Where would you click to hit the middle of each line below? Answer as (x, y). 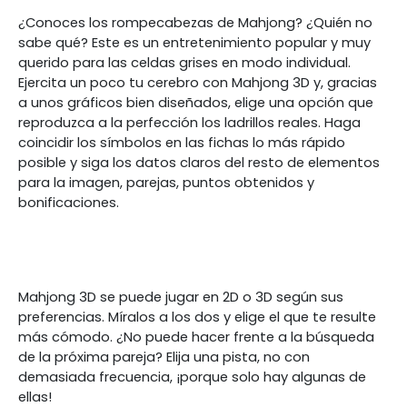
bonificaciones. (69, 203)
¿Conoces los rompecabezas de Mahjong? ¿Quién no (195, 23)
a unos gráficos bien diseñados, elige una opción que (196, 103)
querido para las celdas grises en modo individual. (184, 63)
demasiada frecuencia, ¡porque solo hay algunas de (192, 377)
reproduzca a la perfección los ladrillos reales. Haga (189, 123)
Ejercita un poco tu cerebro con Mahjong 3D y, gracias (198, 83)
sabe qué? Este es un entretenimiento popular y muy (194, 43)
